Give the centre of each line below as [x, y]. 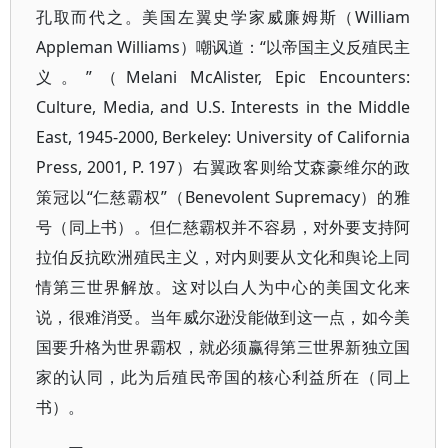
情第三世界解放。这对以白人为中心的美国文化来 [223, 287]
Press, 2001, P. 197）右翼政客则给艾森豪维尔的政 [223, 167]
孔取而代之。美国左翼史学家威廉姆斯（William [223, 17]
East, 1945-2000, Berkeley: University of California [223, 137]
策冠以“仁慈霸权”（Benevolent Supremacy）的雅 [223, 197]
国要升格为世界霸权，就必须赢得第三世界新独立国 [223, 347]
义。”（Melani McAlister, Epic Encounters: [223, 77]
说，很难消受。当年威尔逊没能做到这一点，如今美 [223, 317]
